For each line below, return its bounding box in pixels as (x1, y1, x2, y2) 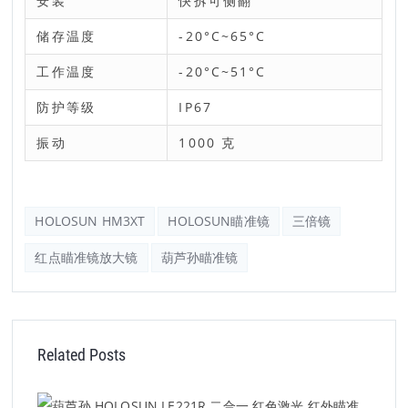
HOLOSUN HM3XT (35, 212, 146, 229)
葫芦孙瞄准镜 (160, 249, 239, 266)
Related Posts (36, 345, 126, 365)
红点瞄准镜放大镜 (35, 249, 138, 266)
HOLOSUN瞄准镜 (168, 212, 270, 229)
